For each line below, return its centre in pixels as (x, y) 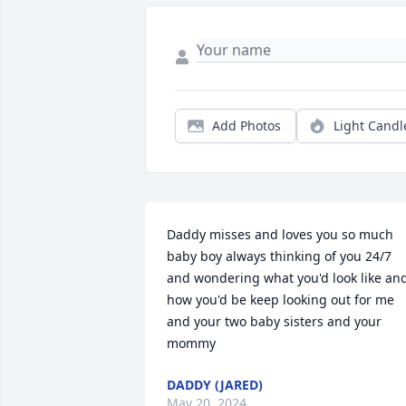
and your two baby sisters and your (274, 322)
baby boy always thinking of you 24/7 (279, 256)
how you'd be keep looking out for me (280, 300)
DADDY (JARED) (215, 385)
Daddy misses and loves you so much (280, 235)
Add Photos (246, 126)
